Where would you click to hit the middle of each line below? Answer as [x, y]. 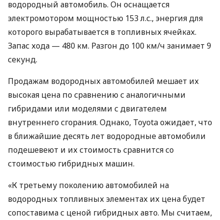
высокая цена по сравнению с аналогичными [97, 95]
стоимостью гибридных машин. [71, 164]
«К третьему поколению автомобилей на [88, 185]
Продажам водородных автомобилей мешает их [103, 81]
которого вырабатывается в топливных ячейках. [102, 32]
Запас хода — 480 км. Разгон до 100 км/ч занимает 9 [110, 46]
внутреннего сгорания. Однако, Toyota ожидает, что [110, 122]
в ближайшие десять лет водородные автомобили [107, 136]
